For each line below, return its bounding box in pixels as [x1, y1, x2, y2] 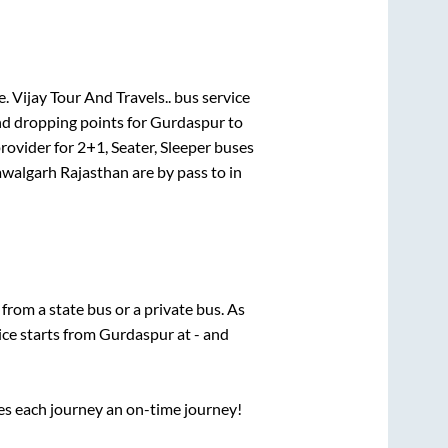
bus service [170, 86, 250, 106]
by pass [156, 161, 208, 181]
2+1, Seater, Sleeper [76, 136, 211, 156]
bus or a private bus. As [86, 299, 245, 319]
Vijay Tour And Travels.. [11, 86, 171, 106]
